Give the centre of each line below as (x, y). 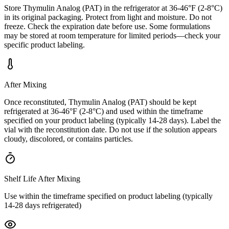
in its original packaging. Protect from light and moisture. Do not (108, 17)
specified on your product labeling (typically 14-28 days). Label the (112, 120)
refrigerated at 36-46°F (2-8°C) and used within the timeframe (104, 111)
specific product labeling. (44, 44)
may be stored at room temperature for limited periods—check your (112, 35)
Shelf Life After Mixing (42, 178)
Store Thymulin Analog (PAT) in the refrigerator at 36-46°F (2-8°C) (113, 8)
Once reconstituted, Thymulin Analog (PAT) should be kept (100, 102)
